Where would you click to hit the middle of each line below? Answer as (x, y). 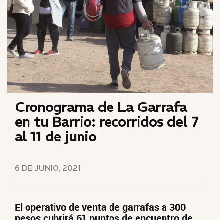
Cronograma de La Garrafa (101, 107)
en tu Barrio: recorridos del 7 (107, 122)
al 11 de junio (55, 137)
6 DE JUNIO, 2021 (48, 168)
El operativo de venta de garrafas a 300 (100, 207)
